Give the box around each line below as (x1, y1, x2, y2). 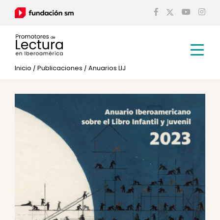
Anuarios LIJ (88, 63, 126, 72)
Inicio (15, 63, 31, 72)
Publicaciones (37, 63, 82, 72)
